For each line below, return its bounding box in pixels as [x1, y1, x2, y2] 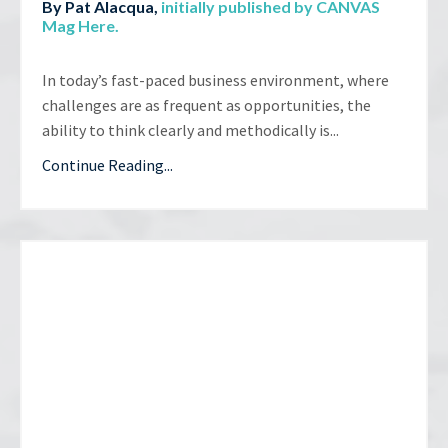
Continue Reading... [42, 154, 173, 175]
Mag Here [42, 15, 115, 35]
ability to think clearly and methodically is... [42, 119, 339, 140]
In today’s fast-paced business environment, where [42, 69, 389, 90]
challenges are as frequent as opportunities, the [42, 94, 371, 115]
